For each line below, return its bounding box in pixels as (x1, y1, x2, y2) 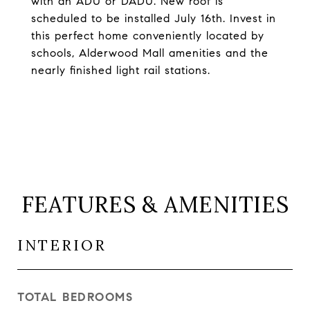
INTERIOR (17, 236, 107, 255)
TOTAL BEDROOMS (17, 290, 133, 304)
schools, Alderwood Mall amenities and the (31, 46, 268, 60)
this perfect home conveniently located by (31, 29, 264, 42)
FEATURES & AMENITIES (21, 190, 289, 219)
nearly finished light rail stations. (31, 64, 210, 77)
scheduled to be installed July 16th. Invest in (31, 12, 276, 25)
